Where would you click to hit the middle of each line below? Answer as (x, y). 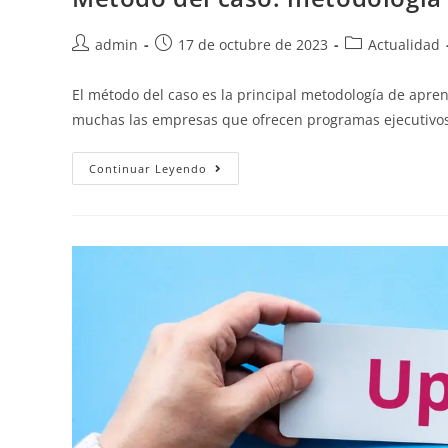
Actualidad (404, 45)
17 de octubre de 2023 (253, 45)
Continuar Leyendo (148, 169)
